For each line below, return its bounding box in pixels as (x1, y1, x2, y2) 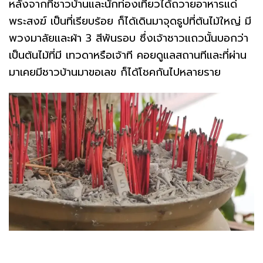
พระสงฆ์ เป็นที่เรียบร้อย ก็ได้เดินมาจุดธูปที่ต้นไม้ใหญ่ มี (9, 12, 251, 29)
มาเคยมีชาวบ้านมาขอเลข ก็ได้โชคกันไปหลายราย (9, 63, 225, 80)
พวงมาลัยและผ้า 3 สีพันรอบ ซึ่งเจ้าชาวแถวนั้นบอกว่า (9, 29, 248, 46)
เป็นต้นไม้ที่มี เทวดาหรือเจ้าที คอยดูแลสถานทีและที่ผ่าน (9, 46, 247, 63)
